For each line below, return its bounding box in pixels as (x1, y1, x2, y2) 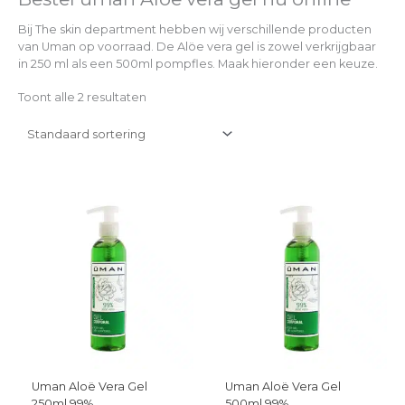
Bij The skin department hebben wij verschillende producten (18, 22, 372, 36)
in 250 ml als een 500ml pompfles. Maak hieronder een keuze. (18, 56, 378, 71)
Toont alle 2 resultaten (18, 90, 146, 105)
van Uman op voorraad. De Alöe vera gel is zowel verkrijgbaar (18, 39, 376, 53)
